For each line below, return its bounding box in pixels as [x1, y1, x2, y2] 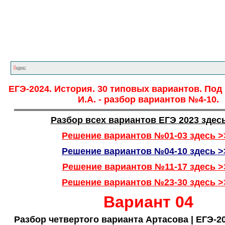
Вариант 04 [103, 193, 193, 211]
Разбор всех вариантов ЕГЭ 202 [50, 115, 194, 125]
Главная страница [56, 38, 134, 46]
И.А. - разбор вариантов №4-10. [77, 94, 219, 104]
